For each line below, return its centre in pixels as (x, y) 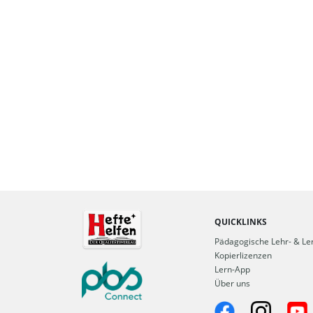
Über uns (232, 284)
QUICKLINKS (241, 222)
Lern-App (232, 270)
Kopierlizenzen (243, 256)
